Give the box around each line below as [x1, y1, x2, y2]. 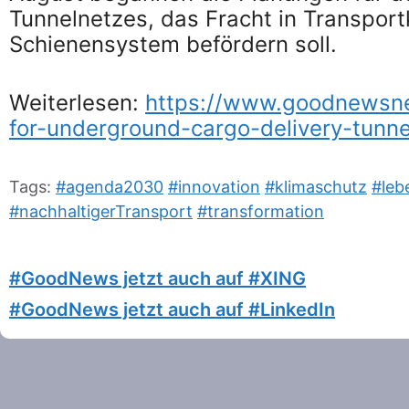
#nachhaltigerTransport [9, 201, 193, 221]
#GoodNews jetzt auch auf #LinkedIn [9, 298, 335, 320]
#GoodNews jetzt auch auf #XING [9, 267, 306, 289]
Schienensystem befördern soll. [9, 30, 337, 58]
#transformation [197, 201, 324, 221]
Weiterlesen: [9, 89, 145, 116]
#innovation [168, 176, 260, 196]
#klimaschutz [265, 176, 367, 196]
